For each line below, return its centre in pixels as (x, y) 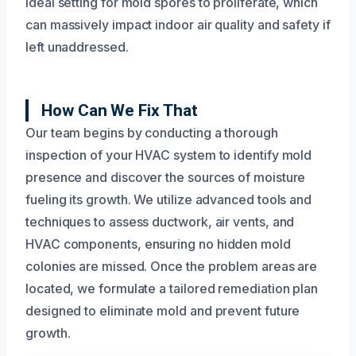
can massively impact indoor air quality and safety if (178, 24)
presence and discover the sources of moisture (166, 177)
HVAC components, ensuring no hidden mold (158, 244)
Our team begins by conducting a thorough (152, 132)
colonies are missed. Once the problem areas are (172, 266)
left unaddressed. (77, 46)
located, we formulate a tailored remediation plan (172, 288)
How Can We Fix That (120, 110)
